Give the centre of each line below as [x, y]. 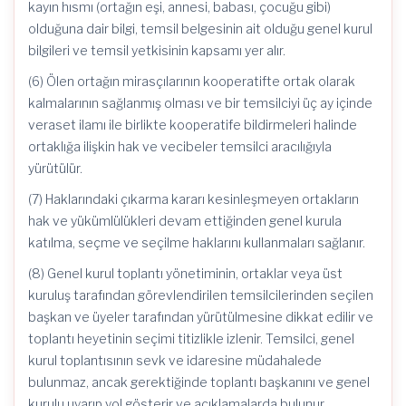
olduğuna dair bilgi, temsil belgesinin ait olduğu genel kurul [200, 29]
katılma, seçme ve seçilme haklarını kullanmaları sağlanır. [197, 242]
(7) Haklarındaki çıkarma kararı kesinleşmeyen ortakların [193, 199]
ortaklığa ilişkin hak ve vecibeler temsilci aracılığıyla [180, 146]
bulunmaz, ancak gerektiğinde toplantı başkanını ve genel [199, 382]
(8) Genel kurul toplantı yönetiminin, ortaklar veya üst [185, 273]
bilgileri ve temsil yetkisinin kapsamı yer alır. [157, 50]
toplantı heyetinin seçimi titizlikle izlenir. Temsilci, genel [191, 338]
